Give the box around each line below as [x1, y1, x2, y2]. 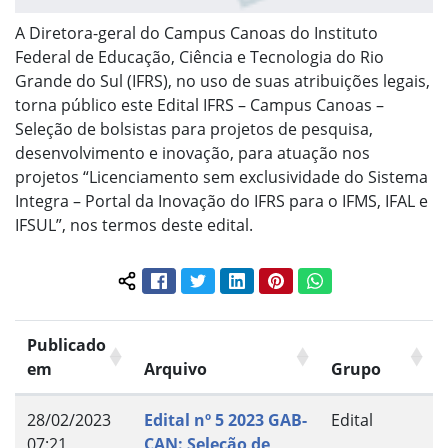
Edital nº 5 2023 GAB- [144, 409, 307, 432]
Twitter [204, 269, 252, 288]
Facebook [165, 269, 228, 288]
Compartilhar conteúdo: [125, 280, 308, 303]
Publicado [27, 334, 106, 357]
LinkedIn [243, 269, 301, 288]
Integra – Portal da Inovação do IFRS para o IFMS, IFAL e [15, 190, 428, 212]
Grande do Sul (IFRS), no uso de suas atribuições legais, [15, 70, 430, 92]
